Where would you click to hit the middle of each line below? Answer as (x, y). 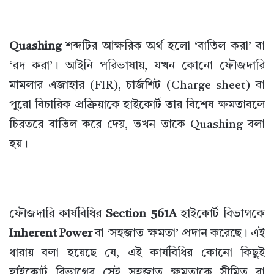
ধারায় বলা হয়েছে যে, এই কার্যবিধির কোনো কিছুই (137, 254)
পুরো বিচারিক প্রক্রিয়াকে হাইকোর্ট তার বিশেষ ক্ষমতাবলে (137, 106)
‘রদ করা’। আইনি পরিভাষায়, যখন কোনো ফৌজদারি (137, 67)
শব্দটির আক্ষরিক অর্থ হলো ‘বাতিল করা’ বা (163, 47)
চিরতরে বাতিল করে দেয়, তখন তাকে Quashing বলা (137, 125)
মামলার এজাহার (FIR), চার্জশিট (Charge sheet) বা (137, 86)
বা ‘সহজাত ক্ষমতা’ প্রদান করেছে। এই (179, 234)
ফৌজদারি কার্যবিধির (58, 215)
